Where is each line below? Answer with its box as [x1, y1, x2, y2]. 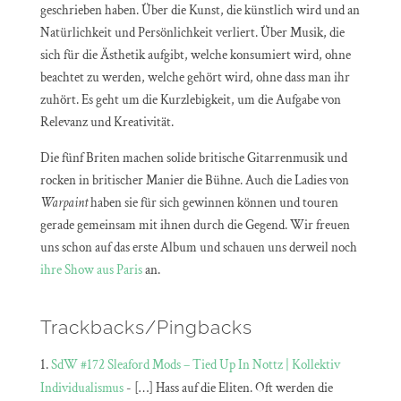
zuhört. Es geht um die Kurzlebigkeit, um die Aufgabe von [39, 91, 341, 109]
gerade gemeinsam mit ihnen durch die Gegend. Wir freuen [39, 217, 350, 235]
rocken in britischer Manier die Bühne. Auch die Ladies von [39, 172, 349, 190]
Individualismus [39, 380, 124, 397]
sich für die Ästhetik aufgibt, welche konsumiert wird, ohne [39, 47, 351, 64]
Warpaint [39, 194, 88, 212]
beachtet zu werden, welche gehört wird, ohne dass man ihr [39, 69, 350, 87]
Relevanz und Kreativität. [39, 114, 174, 132]
